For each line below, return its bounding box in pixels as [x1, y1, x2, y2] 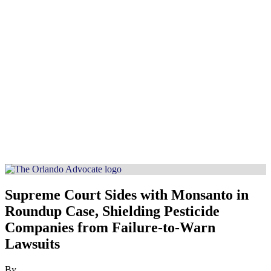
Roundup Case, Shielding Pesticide [5, 203, 220, 219]
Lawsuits [5, 235, 60, 252]
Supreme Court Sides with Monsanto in [5, 186, 249, 203]
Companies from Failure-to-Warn [5, 219, 215, 235]
